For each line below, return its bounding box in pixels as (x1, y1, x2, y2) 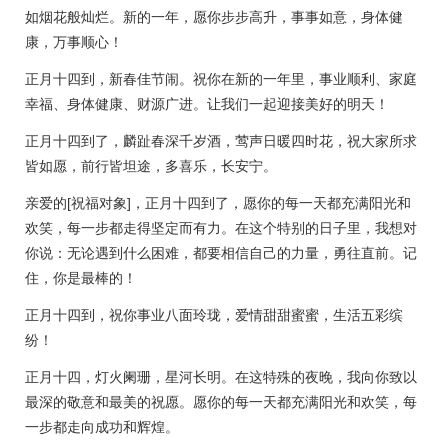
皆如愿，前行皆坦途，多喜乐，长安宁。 (25, 158, 277, 174)
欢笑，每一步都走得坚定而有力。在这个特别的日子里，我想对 (25, 220, 417, 236)
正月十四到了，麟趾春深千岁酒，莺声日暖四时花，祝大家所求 (25, 133, 417, 149)
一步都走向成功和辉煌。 (25, 419, 179, 435)
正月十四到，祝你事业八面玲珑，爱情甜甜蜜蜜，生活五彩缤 (25, 307, 403, 323)
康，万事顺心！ (25, 34, 123, 50)
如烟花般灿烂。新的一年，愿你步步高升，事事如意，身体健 (25, 9, 403, 25)
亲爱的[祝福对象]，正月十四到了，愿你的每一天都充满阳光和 (25, 195, 411, 211)
